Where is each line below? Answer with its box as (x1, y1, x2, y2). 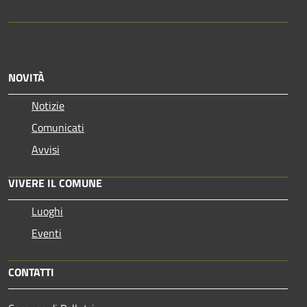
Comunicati (32, 119, 84, 136)
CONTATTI (8, 263, 54, 280)
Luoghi (32, 202, 63, 219)
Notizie (32, 97, 64, 114)
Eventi (32, 224, 62, 241)
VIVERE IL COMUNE (8, 174, 102, 191)
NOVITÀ (8, 69, 45, 86)
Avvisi (32, 140, 60, 158)
